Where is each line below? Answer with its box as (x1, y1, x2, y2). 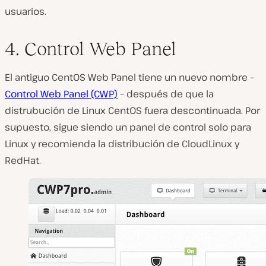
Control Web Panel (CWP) (5, 87, 118, 100)
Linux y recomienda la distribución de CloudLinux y (5, 137, 239, 150)
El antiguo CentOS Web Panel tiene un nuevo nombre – (5, 70, 254, 84)
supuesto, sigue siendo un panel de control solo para (5, 120, 251, 134)
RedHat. (5, 153, 41, 167)
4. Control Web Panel (5, 37, 176, 59)
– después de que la (118, 87, 214, 100)
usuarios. (5, 4, 46, 18)
